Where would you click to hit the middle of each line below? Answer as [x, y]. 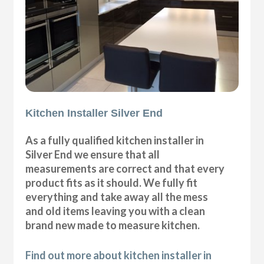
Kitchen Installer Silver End [94, 113]
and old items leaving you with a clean [115, 211]
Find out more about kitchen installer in [119, 255]
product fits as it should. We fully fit [112, 182]
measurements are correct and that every [125, 168]
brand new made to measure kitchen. [113, 225]
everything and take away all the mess [117, 197]
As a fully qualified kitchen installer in [115, 140]
